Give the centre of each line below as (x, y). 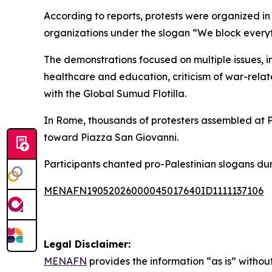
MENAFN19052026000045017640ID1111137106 (154, 190)
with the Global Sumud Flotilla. (115, 93)
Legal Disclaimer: (87, 244)
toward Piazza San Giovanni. (111, 137)
